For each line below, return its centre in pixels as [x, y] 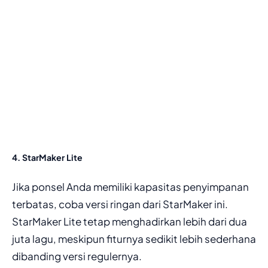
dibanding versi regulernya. [77, 256]
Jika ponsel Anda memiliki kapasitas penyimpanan [130, 187]
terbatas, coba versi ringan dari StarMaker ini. [120, 204]
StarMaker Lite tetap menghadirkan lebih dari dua [130, 222]
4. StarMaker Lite [47, 157]
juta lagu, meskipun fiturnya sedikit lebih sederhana [134, 239]
